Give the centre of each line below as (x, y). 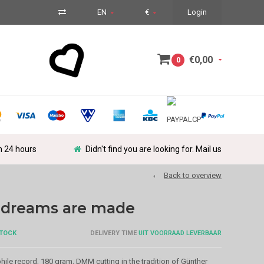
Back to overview (193, 175)
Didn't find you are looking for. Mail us (154, 149)
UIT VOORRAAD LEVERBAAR (179, 233)
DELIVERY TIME (113, 233)
